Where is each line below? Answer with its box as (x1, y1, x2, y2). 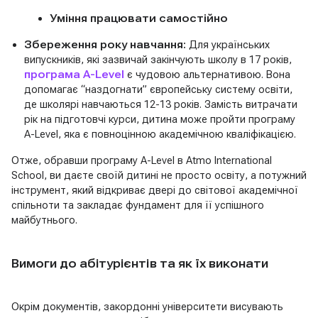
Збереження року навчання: (23, 38, 186, 52)
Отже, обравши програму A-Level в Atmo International (11, 154, 272, 168)
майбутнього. (11, 214, 77, 227)
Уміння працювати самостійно (49, 12, 228, 26)
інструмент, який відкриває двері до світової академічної (11, 184, 298, 197)
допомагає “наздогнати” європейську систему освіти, (23, 83, 292, 97)
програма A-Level (23, 68, 124, 82)
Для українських (185, 38, 270, 52)
